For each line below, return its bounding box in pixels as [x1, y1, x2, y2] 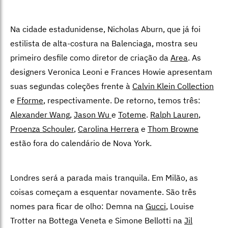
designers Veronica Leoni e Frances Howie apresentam [10, 67, 212, 77]
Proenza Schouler [10, 124, 74, 134]
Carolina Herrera [78, 124, 139, 134]
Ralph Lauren [150, 109, 198, 120]
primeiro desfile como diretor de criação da [10, 52, 170, 63]
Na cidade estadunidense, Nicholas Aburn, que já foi [10, 24, 201, 35]
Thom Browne [148, 124, 198, 134]
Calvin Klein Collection [132, 81, 214, 92]
